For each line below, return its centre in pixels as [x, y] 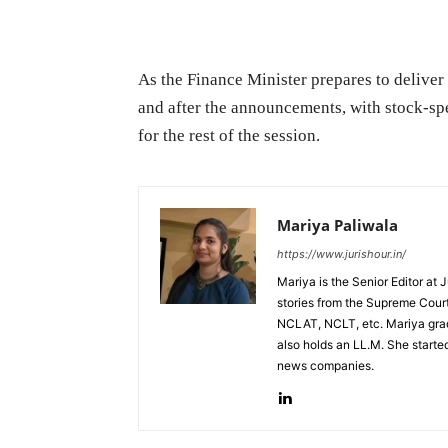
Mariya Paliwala [337, 224]
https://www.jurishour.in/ [341, 253]
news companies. [325, 365]
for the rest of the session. [229, 135]
